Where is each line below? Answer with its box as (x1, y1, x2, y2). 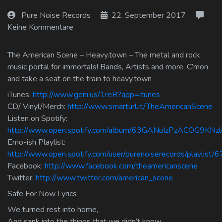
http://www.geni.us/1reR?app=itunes (33, 89, 160, 100)
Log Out (18, 28, 46, 38)
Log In (18, 4, 39, 14)
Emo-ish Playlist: (7, 136, 65, 148)
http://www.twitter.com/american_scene (36, 172, 173, 183)
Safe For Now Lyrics (7, 188, 77, 199)
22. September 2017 (111, 9, 186, 21)
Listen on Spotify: (7, 112, 67, 124)
